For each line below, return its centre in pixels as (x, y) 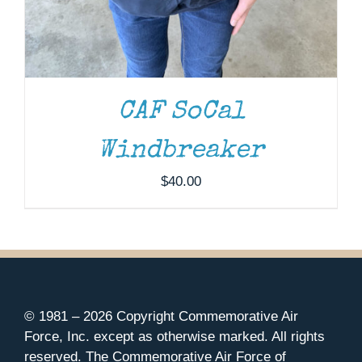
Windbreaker (181, 151)
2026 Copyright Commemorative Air (191, 316)
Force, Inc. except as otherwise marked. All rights (175, 336)
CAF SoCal (181, 112)
